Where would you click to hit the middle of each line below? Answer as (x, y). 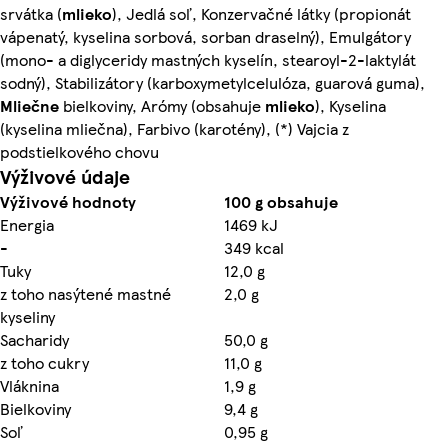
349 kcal (254, 247)
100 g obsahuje (281, 201)
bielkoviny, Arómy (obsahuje (162, 105)
